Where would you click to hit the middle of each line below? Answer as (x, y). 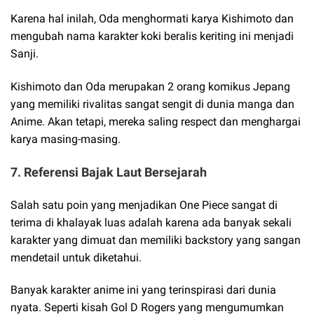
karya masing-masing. (66, 139)
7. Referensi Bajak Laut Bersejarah (109, 172)
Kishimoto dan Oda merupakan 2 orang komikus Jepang (150, 86)
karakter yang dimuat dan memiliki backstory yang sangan (156, 240)
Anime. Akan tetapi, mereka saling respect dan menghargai (156, 121)
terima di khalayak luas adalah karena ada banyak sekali (151, 223)
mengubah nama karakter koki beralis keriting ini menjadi (152, 36)
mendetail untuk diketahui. (76, 258)
